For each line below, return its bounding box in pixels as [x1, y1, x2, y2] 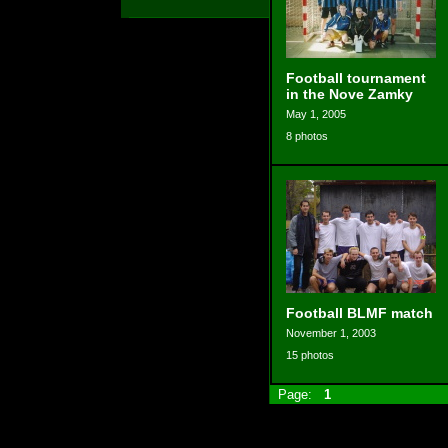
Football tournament [285, 70, 426, 86]
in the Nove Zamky [285, 86, 413, 102]
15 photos [285, 349, 334, 361]
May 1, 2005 [285, 108, 346, 120]
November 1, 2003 [285, 327, 376, 339]
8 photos [285, 130, 328, 142]
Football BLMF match [285, 305, 433, 321]
